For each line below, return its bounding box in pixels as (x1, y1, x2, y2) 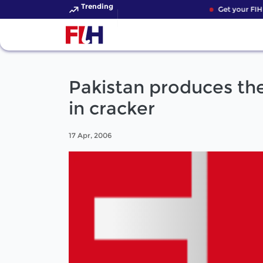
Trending (81, 2, 113, 11)
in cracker (69, 97, 155, 119)
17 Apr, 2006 (69, 130, 112, 140)
